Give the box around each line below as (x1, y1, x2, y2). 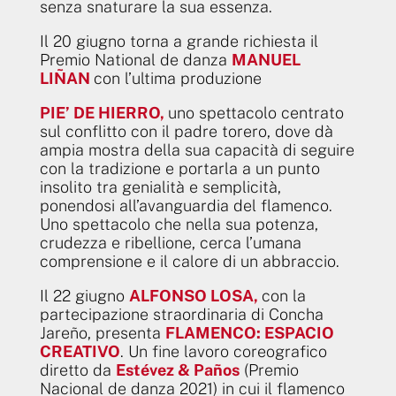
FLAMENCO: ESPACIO (164, 323, 334, 342)
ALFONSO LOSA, (128, 286, 262, 305)
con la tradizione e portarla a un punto (39, 158, 320, 178)
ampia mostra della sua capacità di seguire (39, 140, 354, 159)
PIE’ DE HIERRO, (39, 103, 168, 122)
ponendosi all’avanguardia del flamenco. (39, 195, 332, 215)
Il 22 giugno (39, 286, 129, 305)
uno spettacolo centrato (167, 103, 344, 122)
